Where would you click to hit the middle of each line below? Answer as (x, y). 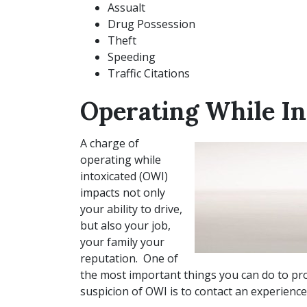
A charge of (110, 143)
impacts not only (123, 193)
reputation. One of (129, 258)
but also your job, (125, 225)
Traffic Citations (149, 73)
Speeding (132, 57)
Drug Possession (151, 24)
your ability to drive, (131, 209)
